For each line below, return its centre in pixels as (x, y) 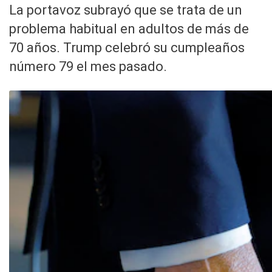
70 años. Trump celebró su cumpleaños (127, 48)
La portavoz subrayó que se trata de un (126, 10)
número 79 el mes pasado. (88, 67)
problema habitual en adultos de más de (129, 29)
